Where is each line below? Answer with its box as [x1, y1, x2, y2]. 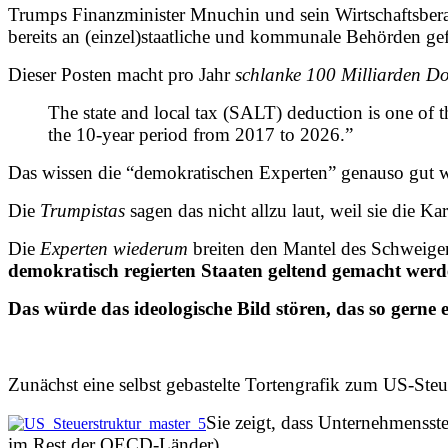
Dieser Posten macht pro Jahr [8, 63, 235, 85]
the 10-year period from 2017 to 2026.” [48, 123, 353, 145]
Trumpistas [40, 199, 125, 221]
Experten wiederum [40, 237, 188, 259]
